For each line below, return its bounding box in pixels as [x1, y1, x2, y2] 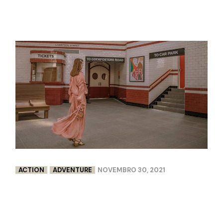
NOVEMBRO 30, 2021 [98, 165, 166, 174]
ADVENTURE [53, 165, 93, 174]
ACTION [18, 165, 45, 174]
